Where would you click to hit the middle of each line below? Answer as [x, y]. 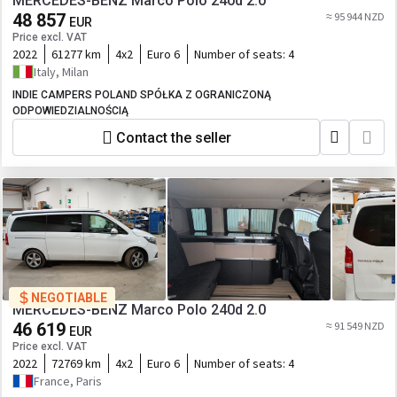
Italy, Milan [61, 72]
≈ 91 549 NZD [355, 326]
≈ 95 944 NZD [355, 16]
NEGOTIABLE [69, 298]
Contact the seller [173, 137]
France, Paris [68, 381]
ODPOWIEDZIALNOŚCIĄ [70, 111]
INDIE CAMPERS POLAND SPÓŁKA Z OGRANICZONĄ [142, 95]
